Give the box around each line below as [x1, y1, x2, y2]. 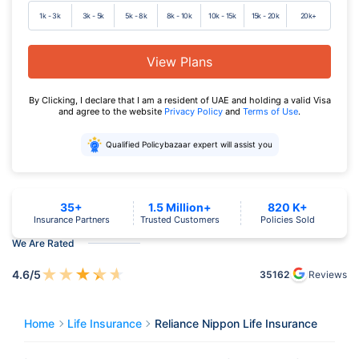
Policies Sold [260, 213, 315, 225]
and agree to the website [58, 105, 164, 117]
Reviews [309, 268, 347, 281]
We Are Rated [12, 236, 75, 249]
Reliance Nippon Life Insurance [155, 316, 317, 330]
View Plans [147, 53, 212, 70]
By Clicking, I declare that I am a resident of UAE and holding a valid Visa [28, 94, 331, 106]
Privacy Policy [164, 105, 225, 117]
